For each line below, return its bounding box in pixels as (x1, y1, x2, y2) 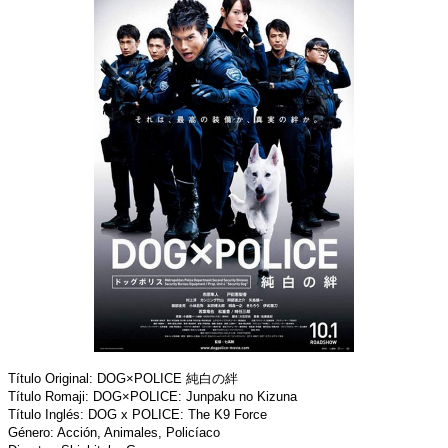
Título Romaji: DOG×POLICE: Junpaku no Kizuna (8, 389, 297, 405)
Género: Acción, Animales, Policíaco (8, 425, 220, 441)
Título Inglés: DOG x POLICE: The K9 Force (8, 407, 267, 423)
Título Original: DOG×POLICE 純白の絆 (8, 371, 238, 387)
